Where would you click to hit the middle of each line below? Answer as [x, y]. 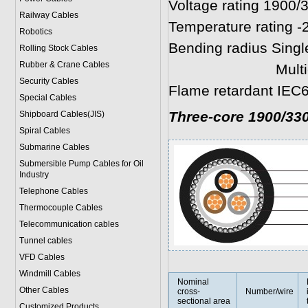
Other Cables [44, 290]
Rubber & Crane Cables [64, 65]
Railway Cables [48, 15]
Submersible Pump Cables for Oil [81, 164]
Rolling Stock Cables [58, 48]
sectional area [203, 301]
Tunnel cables [45, 241]
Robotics [35, 32]
